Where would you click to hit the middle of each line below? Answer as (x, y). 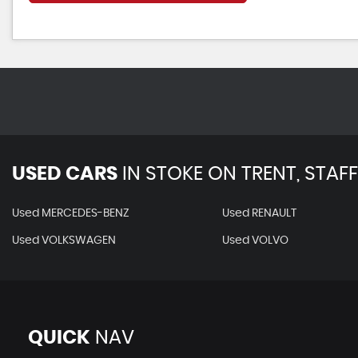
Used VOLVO (255, 241)
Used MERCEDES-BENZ (71, 213)
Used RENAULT (259, 213)
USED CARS (65, 174)
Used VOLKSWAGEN (64, 241)
